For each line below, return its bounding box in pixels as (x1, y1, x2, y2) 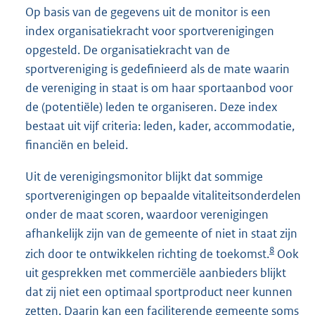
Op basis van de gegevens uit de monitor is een (25, 4, 271, 20)
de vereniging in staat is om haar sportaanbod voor (25, 80, 293, 96)
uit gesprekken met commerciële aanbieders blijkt (25, 265, 286, 281)
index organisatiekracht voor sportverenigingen (25, 23, 274, 39)
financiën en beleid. (25, 137, 128, 153)
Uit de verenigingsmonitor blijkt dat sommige (25, 169, 263, 185)
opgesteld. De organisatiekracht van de (25, 42, 230, 58)
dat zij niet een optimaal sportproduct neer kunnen (25, 284, 292, 300)
